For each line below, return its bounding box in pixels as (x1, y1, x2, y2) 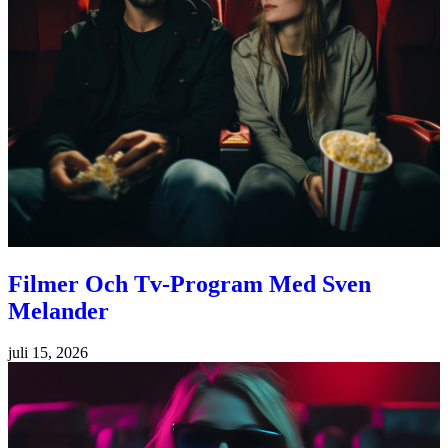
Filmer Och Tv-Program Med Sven (8, 270, 371, 297)
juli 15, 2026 (8, 344, 88, 362)
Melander (8, 297, 109, 324)
